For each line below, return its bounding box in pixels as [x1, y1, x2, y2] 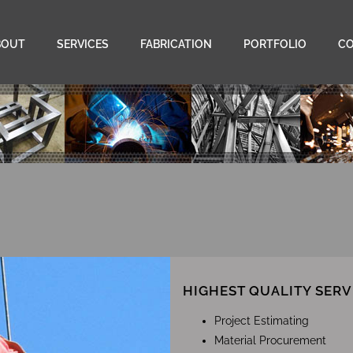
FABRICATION [140, 37, 212, 50]
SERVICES [57, 37, 109, 50]
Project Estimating [214, 314, 309, 328]
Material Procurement [214, 334, 326, 347]
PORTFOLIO [243, 37, 307, 50]
